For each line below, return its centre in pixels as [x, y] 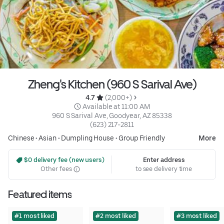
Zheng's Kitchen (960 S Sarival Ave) [112, 84]
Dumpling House [87, 138]
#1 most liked [34, 216]
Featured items [40, 194]
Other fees [57, 169]
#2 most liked [115, 216]
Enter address [164, 160]
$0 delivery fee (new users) [63, 160]
